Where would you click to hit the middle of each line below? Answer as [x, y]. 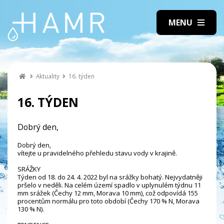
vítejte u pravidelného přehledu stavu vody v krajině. [97, 153]
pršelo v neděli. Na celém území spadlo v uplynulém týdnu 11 [109, 185]
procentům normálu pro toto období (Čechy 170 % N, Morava [108, 201]
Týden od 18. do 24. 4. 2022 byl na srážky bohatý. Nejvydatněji [110, 177]
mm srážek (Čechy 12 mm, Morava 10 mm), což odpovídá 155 [108, 193]
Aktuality [48, 76]
